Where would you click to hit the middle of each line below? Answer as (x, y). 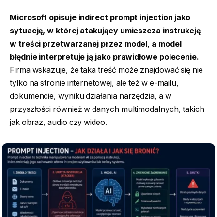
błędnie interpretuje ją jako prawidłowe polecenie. (105, 57)
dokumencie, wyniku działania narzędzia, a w (91, 96)
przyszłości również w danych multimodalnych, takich (107, 109)
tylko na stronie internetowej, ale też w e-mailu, (94, 83)
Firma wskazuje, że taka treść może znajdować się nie (106, 70)
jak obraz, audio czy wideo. (58, 123)
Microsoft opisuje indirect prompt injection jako (100, 18)
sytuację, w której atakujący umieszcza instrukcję (105, 31)
